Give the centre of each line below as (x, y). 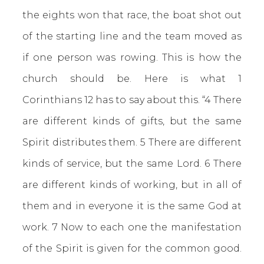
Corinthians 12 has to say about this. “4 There (132, 100)
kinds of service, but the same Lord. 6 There (132, 164)
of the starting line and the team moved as (132, 36)
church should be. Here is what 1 (132, 79)
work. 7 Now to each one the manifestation (132, 227)
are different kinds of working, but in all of (132, 185)
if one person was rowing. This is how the (132, 57)
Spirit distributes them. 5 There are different (132, 142)
